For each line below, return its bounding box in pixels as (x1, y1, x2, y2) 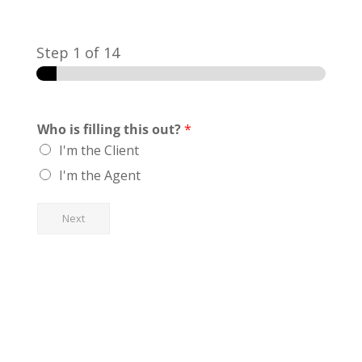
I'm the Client (58, 141, 139, 159)
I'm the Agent (58, 166, 141, 184)
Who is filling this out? (36, 120, 184, 138)
